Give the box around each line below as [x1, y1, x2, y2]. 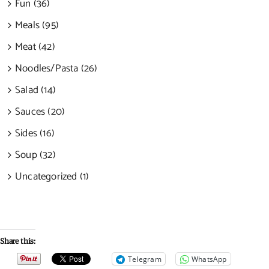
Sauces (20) [14, 103, 65, 121]
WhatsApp [192, 253, 227, 264]
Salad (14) [14, 82, 56, 99]
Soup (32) [14, 147, 56, 164]
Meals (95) [14, 17, 59, 34]
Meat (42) [14, 38, 55, 56]
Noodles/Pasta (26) [14, 60, 98, 77]
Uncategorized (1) [14, 168, 89, 186]
